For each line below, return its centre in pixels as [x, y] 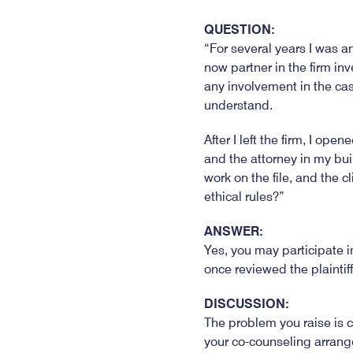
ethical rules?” [244, 196]
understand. [238, 105]
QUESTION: [239, 29]
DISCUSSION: [246, 303]
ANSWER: [233, 231]
